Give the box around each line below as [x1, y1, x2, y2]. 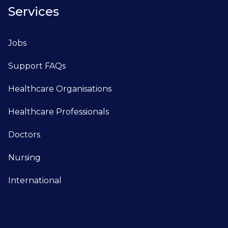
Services [8, 4, 59, 19]
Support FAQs [8, 61, 66, 71]
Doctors [8, 129, 40, 139]
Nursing [8, 152, 41, 162]
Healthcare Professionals [8, 106, 109, 117]
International [8, 175, 62, 185]
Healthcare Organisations [8, 83, 111, 94]
